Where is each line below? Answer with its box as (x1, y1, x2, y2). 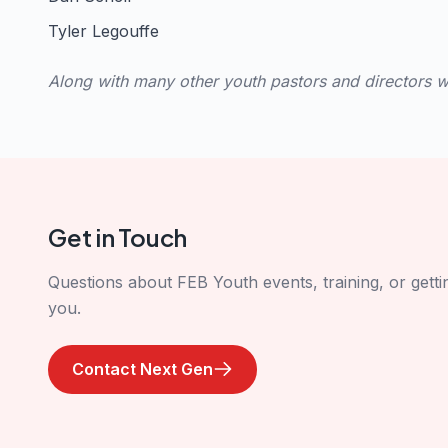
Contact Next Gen (72, 358, 213, 379)
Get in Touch (48, 221, 188, 252)
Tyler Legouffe (48, 20, 159, 41)
